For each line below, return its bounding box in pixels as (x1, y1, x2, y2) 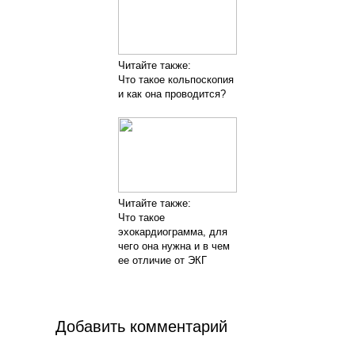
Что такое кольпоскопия (117, 74, 234, 86)
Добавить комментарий (55, 318, 228, 335)
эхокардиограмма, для (117, 226, 227, 238)
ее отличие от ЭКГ (117, 254, 207, 266)
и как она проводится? (117, 88, 226, 100)
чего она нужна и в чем (117, 240, 230, 252)
